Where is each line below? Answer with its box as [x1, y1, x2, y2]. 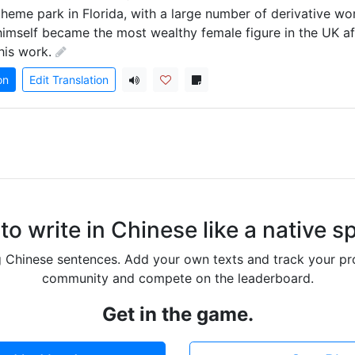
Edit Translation [29, 73, 109, 86]
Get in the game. [101, 303, 254, 326]
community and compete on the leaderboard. [41, 270, 314, 286]
